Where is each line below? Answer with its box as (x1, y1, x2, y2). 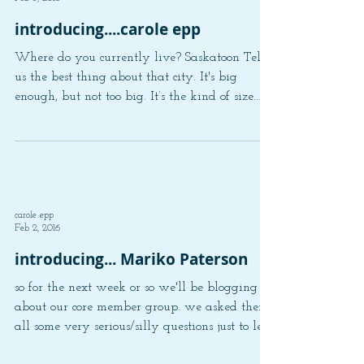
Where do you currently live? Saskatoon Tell (15, 93, 265, 106)
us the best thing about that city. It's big (15, 113, 237, 126)
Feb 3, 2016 (15, 35, 60, 45)
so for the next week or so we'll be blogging (15, 323, 258, 336)
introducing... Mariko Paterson (15, 291, 248, 312)
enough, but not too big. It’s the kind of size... (15, 132, 261, 145)
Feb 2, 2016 (15, 265, 60, 275)
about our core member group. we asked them (15, 343, 269, 356)
